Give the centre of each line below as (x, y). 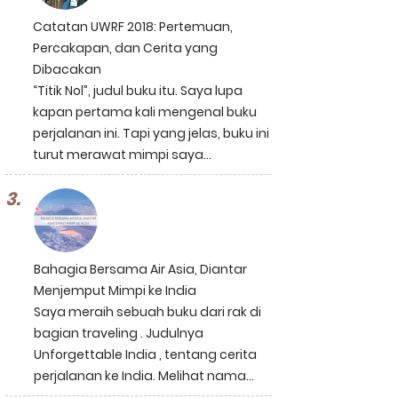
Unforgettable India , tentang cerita (145, 354)
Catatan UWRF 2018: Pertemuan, (133, 27)
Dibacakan (67, 69)
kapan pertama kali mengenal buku (145, 112)
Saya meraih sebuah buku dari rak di (147, 312)
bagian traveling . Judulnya (119, 333)
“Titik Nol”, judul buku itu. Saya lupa (138, 91)
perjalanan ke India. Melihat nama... (144, 376)
